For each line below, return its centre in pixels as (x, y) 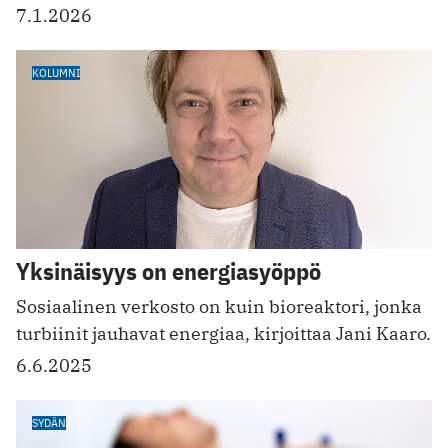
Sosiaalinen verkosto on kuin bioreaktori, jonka (219, 307)
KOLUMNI (56, 72)
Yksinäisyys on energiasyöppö (168, 271)
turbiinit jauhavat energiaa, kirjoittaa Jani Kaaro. (223, 334)
